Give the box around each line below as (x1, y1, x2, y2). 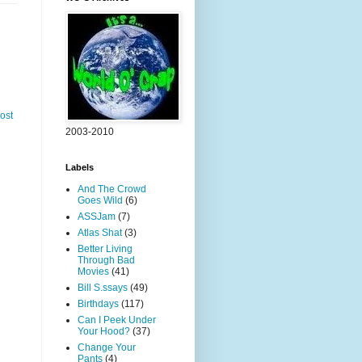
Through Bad (78, 255, 135, 266)
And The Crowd (78, 183, 146, 195)
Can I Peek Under (78, 314, 156, 326)
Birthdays (78, 298, 119, 309)
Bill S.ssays (78, 282, 128, 293)
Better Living (78, 243, 133, 255)
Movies (78, 266, 109, 277)
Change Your (78, 342, 136, 353)
